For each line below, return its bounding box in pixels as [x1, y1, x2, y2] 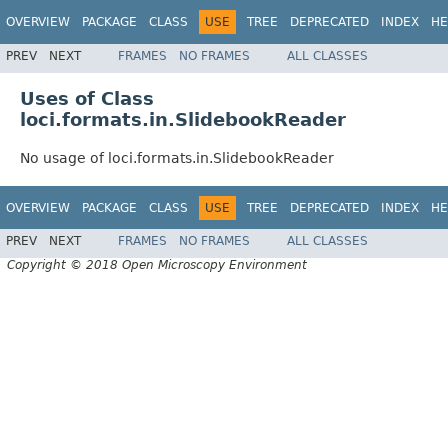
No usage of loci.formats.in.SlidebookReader [20, 149, 334, 166]
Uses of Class [20, 87, 154, 109]
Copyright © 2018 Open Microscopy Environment [7, 258, 307, 273]
